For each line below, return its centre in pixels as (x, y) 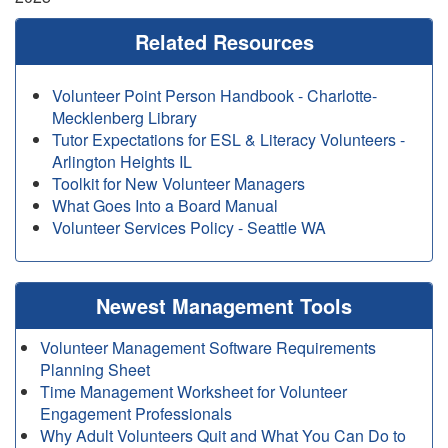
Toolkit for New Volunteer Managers (178, 183)
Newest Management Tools (224, 305)
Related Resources (224, 41)
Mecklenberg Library (124, 117)
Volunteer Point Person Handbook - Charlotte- (214, 95)
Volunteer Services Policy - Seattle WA (189, 227)
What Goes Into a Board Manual (165, 205)
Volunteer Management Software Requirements (208, 347)
